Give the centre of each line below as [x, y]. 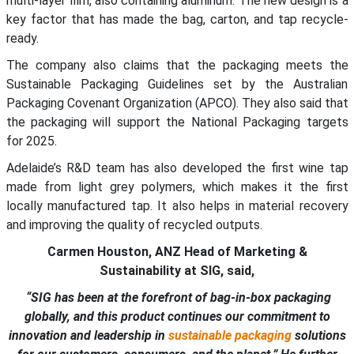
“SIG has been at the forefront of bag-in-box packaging [177, 298]
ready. [22, 39]
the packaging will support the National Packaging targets [177, 122]
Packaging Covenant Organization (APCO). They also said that [177, 104]
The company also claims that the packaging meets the [177, 66]
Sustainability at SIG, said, [177, 271]
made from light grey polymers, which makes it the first [177, 187]
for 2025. [31, 141]
